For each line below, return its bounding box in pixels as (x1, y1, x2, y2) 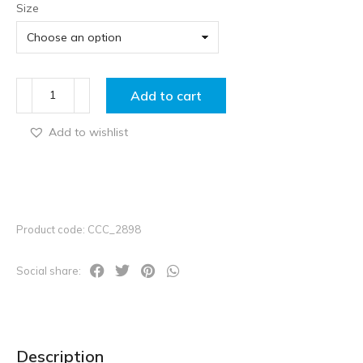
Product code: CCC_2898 (16, 222, 141, 236)
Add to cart (130, 87, 202, 104)
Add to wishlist (49, 124, 128, 139)
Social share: (16, 263, 81, 277)
